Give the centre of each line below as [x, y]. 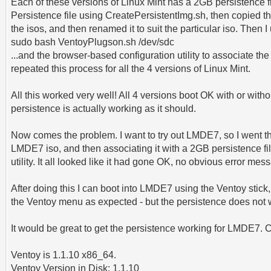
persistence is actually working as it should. [104, 109]
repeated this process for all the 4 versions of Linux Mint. [131, 69]
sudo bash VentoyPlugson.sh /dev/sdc [93, 42]
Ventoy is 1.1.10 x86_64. [64, 255]
